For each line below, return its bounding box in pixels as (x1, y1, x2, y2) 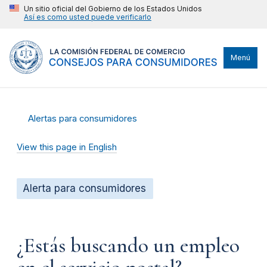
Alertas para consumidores (28, 113, 138, 124)
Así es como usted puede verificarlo (24, 13, 151, 21)
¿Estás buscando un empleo (17, 233, 240, 259)
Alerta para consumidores (23, 182, 146, 194)
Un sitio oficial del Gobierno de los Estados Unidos (24, 4, 202, 13)
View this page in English (17, 141, 117, 153)
